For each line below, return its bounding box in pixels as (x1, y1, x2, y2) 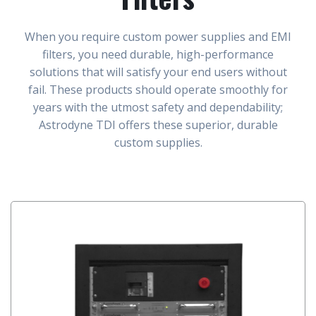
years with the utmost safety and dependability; (33, 99, 283, 115)
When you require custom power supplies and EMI (25, 29, 291, 44)
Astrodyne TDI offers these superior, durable (38, 117, 278, 133)
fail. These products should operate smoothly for (28, 82, 288, 97)
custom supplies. (114, 135, 202, 150)
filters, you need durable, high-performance (42, 47, 274, 62)
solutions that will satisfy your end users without (29, 64, 287, 80)
